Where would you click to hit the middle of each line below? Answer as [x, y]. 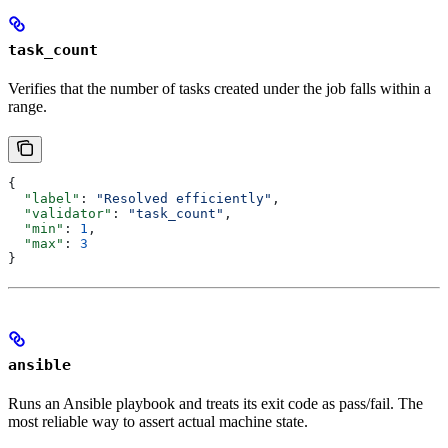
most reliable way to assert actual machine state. [158, 421]
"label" [44, 198]
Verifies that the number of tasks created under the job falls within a [219, 88]
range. [27, 106]
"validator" [60, 213]
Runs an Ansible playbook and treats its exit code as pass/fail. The [215, 403]
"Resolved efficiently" [184, 198]
